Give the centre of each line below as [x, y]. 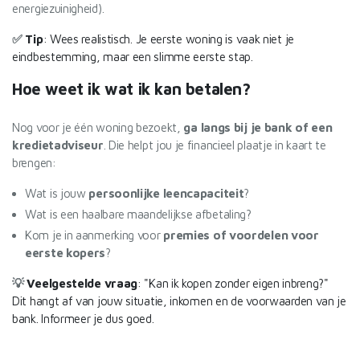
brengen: [34, 163]
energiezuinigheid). [58, 8]
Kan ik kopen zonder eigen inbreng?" [239, 283]
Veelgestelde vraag [81, 283]
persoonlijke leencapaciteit [166, 193]
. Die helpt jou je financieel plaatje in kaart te [215, 145]
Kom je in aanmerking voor [94, 235]
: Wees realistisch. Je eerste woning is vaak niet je [168, 39]
